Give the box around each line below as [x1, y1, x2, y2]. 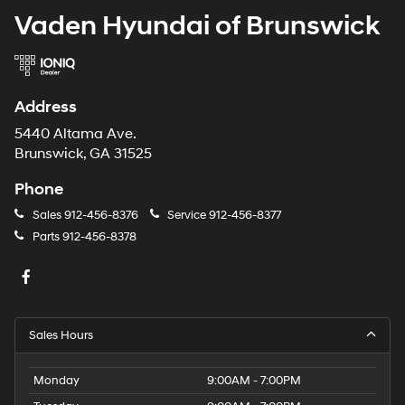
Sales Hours [29, 327, 93, 343]
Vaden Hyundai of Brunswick [14, 8, 380, 42]
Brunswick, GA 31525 [14, 145, 152, 163]
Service [165, 207, 209, 222]
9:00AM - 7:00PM [207, 372, 301, 388]
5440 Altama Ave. [14, 125, 137, 143]
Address [14, 96, 77, 118]
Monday [33, 372, 80, 388]
